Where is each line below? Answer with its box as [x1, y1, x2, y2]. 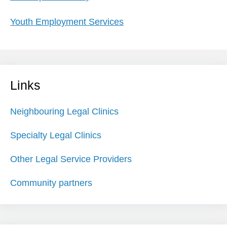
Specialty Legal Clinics [10, 130, 101, 140]
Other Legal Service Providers [10, 154, 132, 164]
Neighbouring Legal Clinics [10, 106, 119, 117]
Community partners [10, 178, 92, 188]
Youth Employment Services [10, 17, 124, 27]
